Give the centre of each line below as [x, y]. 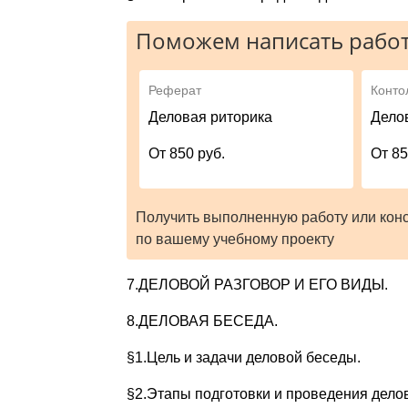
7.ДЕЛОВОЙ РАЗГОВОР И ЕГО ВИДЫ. [257, 285]
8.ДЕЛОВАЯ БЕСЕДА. [202, 321]
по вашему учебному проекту [235, 240]
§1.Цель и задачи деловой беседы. [243, 358]
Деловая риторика [211, 117]
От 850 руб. [187, 154]
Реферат [175, 91]
